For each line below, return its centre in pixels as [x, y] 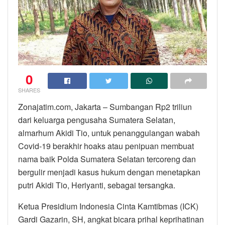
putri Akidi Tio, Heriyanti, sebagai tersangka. [97, 185]
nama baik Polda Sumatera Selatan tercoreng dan [107, 159]
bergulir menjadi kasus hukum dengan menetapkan [109, 172]
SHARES [29, 90]
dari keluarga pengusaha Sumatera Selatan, [97, 120]
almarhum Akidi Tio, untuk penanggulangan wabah [109, 133]
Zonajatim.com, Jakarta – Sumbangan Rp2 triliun [105, 106]
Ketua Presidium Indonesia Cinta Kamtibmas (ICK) [108, 206]
